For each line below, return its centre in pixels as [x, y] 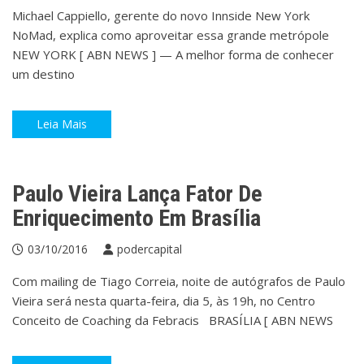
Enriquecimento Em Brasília [136, 218]
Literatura [128, 139]
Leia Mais [62, 123]
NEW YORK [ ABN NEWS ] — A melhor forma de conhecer [173, 55]
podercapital [149, 249]
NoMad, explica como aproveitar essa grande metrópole [174, 35]
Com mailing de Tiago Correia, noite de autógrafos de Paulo [179, 281]
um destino [43, 74]
